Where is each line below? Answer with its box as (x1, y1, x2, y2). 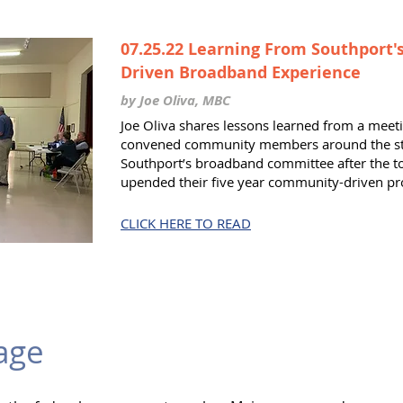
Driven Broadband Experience (121, 61, 361, 84)
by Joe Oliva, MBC (121, 91, 230, 110)
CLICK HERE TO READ (121, 214, 251, 232)
